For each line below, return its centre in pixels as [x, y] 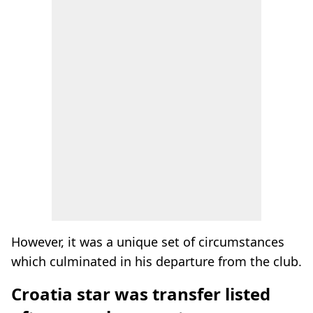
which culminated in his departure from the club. [156, 261]
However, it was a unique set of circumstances [148, 242]
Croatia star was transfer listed [141, 294]
